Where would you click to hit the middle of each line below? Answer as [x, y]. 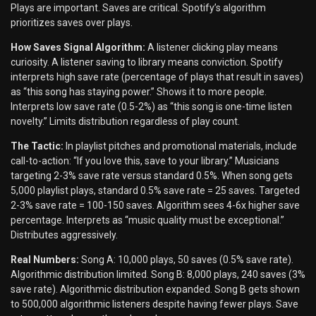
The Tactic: [37, 146]
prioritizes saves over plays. [72, 23]
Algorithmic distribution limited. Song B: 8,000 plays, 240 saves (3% [158, 275]
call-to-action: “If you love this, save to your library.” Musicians [145, 161]
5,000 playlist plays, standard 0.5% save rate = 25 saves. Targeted [155, 191]
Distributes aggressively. [64, 235]
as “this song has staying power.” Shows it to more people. [139, 92]
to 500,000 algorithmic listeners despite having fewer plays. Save [154, 304]
